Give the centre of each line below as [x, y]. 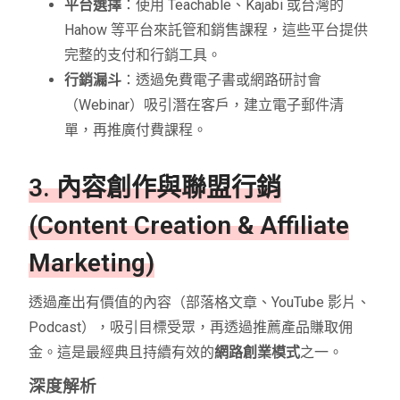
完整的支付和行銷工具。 [143, 55]
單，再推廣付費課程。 [136, 130]
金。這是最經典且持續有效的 [122, 353]
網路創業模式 [258, 353]
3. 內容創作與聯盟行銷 [155, 188]
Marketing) [92, 263]
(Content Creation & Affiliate [189, 226]
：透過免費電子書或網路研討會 [222, 80]
